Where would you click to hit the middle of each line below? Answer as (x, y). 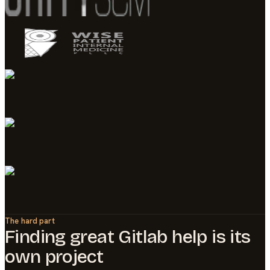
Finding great (62, 237)
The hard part (30, 221)
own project (54, 256)
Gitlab (143, 237)
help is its (209, 237)
